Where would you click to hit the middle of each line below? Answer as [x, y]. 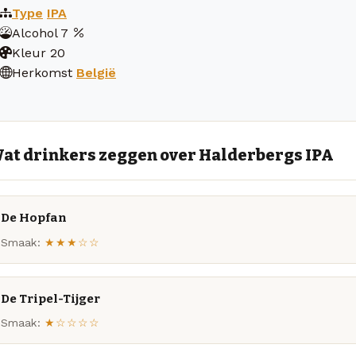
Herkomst [42, 73]
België [96, 73]
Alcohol [35, 33]
